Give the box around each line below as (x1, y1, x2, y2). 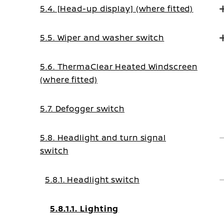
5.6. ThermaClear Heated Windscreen (40, 61, 197, 72)
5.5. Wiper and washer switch (40, 32, 164, 43)
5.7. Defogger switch (40, 103, 124, 114)
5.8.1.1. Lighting (50, 203, 119, 214)
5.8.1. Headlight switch (45, 174, 139, 185)
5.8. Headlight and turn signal (40, 132, 166, 143)
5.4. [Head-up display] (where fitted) (40, 3, 193, 14)
